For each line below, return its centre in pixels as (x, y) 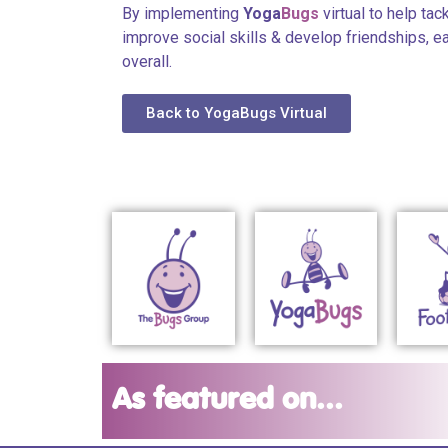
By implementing (182, 13)
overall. (147, 61)
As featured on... (227, 401)
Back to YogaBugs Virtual (236, 113)
